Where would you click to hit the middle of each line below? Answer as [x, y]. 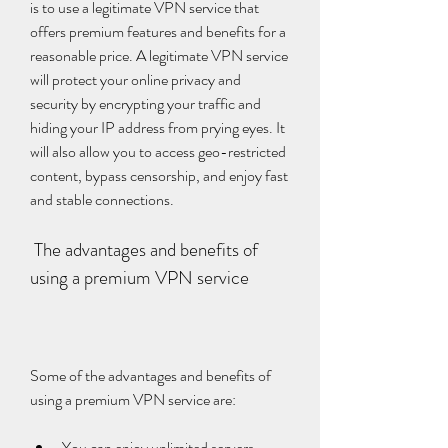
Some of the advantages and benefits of [150, 375]
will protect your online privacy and [135, 79]
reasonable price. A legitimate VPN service [159, 55]
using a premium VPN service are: [133, 399]
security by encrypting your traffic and [145, 103]
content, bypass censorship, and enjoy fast [159, 175]
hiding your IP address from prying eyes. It [157, 127]
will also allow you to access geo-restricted [158, 151]
